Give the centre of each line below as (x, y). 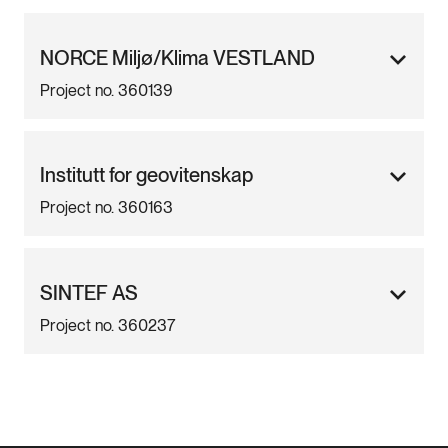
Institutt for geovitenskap (146, 175)
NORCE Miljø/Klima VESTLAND (177, 57)
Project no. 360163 (106, 208)
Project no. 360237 (108, 325)
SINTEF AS (89, 292)
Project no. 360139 (106, 90)
